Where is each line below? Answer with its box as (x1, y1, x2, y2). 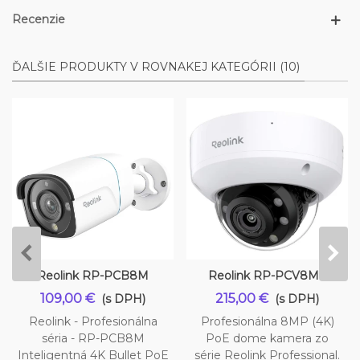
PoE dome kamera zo (206, 331, 329, 346)
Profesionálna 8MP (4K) (200, 314, 334, 329)
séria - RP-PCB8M (41, 331, 145, 346)
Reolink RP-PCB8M (37, 268, 149, 284)
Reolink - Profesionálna (28, 314, 157, 329)
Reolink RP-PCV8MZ (207, 268, 327, 284)
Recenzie (12, 12, 65, 27)
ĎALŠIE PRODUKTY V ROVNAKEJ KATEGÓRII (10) (12, 59, 300, 75)
